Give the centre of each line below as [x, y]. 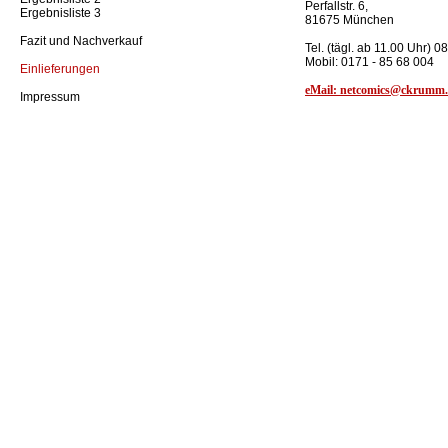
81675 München [349, 20]
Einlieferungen [60, 69]
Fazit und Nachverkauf [81, 41]
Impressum [50, 97]
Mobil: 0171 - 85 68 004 [369, 62]
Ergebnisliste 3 [60, 13]
